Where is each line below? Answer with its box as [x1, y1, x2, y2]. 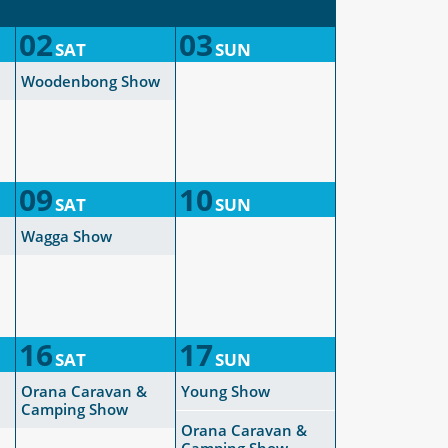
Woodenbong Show [21, 71, 160, 91]
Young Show [181, 381, 270, 401]
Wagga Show [21, 226, 112, 246]
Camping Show [21, 399, 128, 419]
